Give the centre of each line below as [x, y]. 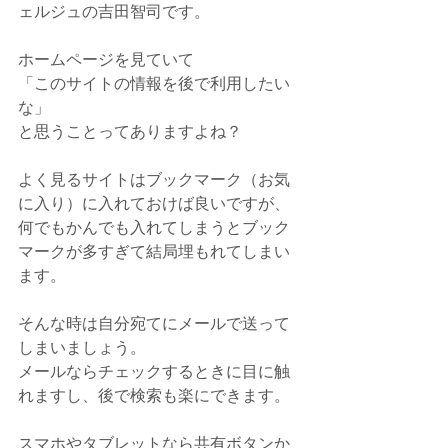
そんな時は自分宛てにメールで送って [154, 323]
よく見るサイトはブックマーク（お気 [154, 179]
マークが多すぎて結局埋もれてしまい [154, 251]
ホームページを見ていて [106, 59]
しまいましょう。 [82, 347]
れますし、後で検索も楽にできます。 [154, 395]
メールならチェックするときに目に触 [154, 371]
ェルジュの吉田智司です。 [114, 11]
